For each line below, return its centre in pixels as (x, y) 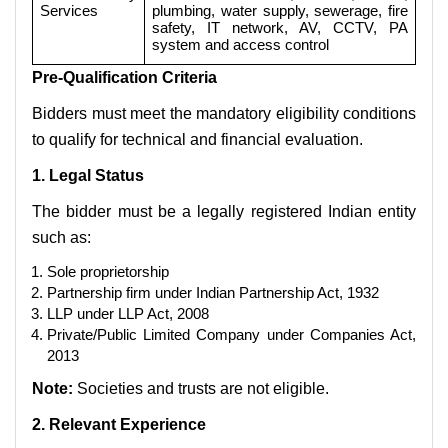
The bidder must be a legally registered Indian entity (224, 211)
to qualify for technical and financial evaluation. (197, 139)
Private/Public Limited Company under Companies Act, (231, 334)
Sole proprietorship (108, 271)
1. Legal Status (88, 175)
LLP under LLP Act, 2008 (128, 313)
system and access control (241, 44)
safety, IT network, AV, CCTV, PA (280, 27)
